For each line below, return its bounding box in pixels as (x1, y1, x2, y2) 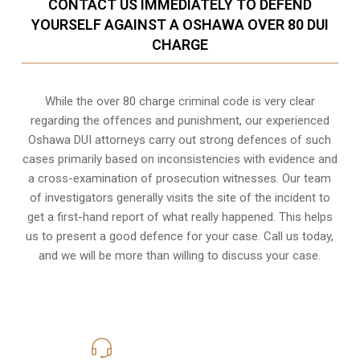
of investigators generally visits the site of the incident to (29, 190, 330, 205)
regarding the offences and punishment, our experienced (30, 112, 329, 128)
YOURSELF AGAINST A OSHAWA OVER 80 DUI (31, 15, 329, 33)
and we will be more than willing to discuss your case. (39, 247, 321, 263)
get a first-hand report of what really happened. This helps (27, 209, 333, 224)
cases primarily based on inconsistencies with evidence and (22, 151, 337, 166)
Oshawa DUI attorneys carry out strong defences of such (28, 132, 332, 147)
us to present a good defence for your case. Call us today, (26, 228, 334, 243)
